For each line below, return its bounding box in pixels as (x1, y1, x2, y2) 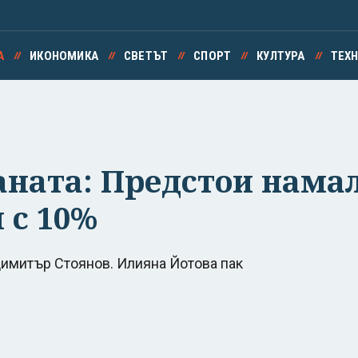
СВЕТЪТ (123, 49, 169, 63)
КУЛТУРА (257, 49, 305, 63)
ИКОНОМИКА (30, 49, 98, 63)
